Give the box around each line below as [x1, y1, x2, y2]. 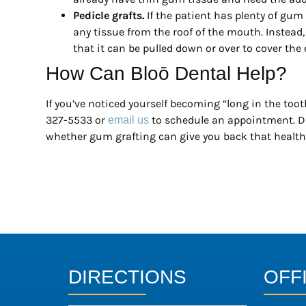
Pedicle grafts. [73, 8, 144, 22]
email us [108, 113, 149, 126]
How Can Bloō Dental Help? [46, 62, 287, 84]
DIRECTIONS [68, 266, 186, 288]
